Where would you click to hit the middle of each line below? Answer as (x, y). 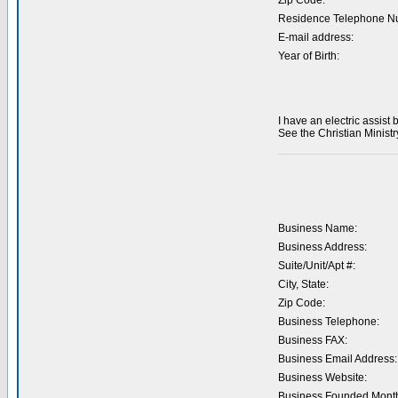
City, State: (303, 284)
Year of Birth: (308, 56)
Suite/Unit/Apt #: (316, 266)
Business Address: (322, 247)
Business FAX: (312, 340)
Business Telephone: (328, 322)
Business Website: (322, 378)
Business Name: (317, 228)
